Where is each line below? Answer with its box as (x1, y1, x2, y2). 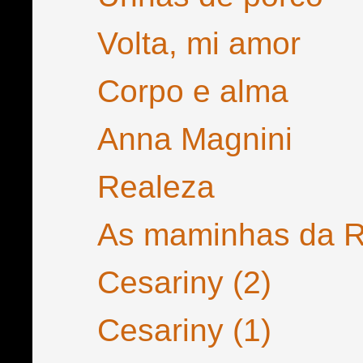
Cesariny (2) (96, 264, 271, 301)
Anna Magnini (96, 121, 293, 157)
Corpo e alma (96, 73, 288, 109)
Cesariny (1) (96, 312, 271, 348)
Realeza (96, 169, 215, 205)
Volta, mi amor (96, 25, 301, 62)
